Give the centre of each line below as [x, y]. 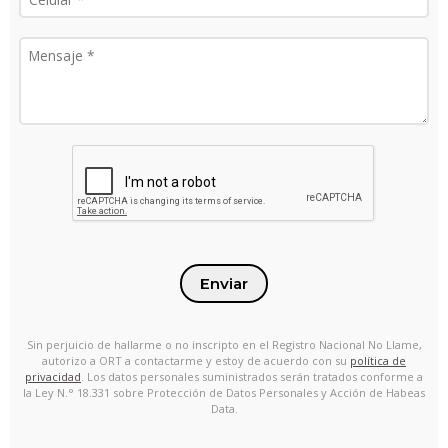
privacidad [53, 377]
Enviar [224, 284]
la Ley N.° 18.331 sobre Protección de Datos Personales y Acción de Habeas [224, 393]
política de [378, 361]
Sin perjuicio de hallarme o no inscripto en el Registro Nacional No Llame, [224, 345]
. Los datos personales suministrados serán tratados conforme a [252, 377]
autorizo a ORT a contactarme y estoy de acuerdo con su [196, 361]
